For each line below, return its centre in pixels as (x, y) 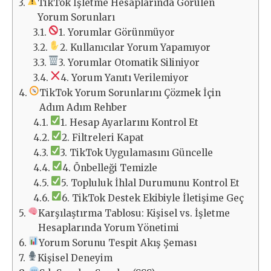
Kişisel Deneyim (75, 258)
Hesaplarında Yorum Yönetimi (109, 228)
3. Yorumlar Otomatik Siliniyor (129, 63)
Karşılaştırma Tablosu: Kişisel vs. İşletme (134, 214)
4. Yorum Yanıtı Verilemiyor (125, 78)
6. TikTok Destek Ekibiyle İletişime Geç (153, 198)
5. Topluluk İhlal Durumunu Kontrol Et (151, 183)
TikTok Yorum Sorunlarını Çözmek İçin (130, 93)
